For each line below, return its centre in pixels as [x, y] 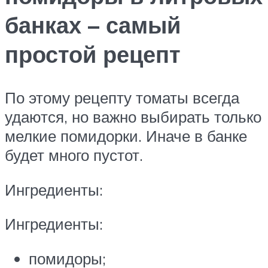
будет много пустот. [74, 155]
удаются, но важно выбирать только [133, 116]
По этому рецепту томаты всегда [122, 97]
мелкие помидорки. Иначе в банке [126, 135]
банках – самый [93, 25]
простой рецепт [93, 54]
